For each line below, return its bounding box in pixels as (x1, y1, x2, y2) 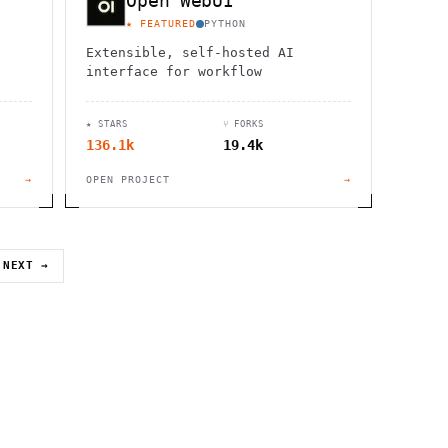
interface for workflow (86, 64, 263, 79)
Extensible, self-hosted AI (86, 45, 295, 60)
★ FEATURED (126, 18, 197, 29)
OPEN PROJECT (86, 174, 171, 185)
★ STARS (86, 119, 128, 129)
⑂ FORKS (222, 119, 264, 129)
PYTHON (204, 18, 247, 29)
